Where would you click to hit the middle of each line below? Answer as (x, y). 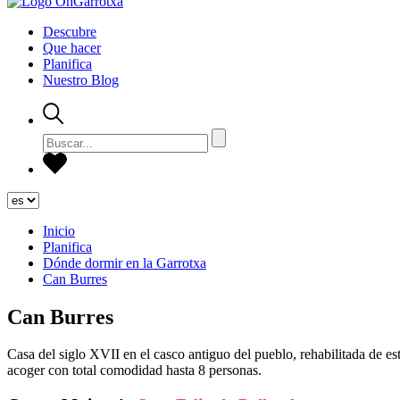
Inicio (59, 230)
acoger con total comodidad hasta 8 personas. (134, 371)
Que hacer (72, 47)
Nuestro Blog (81, 79)
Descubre (70, 31)
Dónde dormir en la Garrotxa (125, 262)
